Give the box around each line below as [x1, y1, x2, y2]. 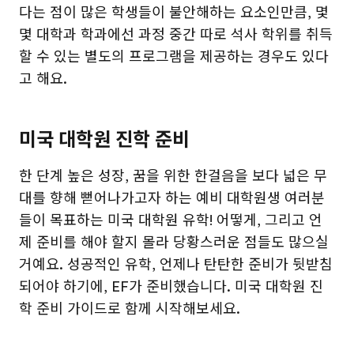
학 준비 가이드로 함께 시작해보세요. [19, 301, 240, 317]
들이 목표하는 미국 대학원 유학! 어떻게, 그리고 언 [19, 213, 322, 228]
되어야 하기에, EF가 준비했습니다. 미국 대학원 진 [19, 279, 323, 295]
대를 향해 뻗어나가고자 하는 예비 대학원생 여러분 [19, 190, 325, 206]
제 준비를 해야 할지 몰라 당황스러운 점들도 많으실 [19, 235, 329, 250]
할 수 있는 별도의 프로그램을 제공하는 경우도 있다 [19, 49, 329, 65]
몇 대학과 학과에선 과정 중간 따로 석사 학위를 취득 [19, 27, 333, 43]
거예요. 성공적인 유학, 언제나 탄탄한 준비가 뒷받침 [19, 257, 333, 273]
